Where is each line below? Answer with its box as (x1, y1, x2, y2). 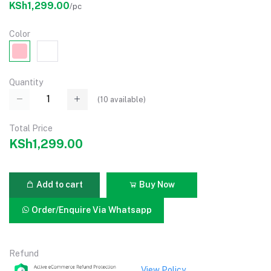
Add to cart (34, 180, 83, 190)
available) (108, 94, 146, 104)
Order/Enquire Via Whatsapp (30, 205, 152, 215)
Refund (9, 248, 39, 258)
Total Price (9, 123, 53, 133)
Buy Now (137, 180, 175, 190)
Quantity (9, 77, 43, 88)
